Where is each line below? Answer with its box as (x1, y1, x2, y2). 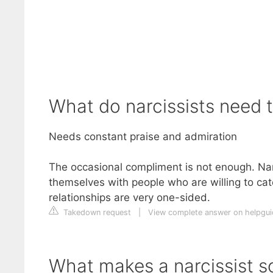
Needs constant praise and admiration (48, 130, 237, 143)
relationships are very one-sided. (48, 191, 210, 204)
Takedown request (60, 208, 131, 217)
